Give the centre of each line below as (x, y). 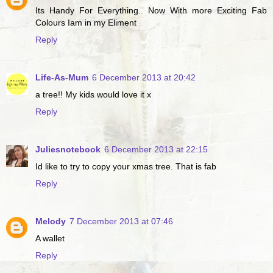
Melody (51, 222)
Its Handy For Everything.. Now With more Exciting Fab (151, 11)
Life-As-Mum (62, 78)
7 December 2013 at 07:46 (121, 222)
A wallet (50, 239)
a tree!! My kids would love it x (93, 95)
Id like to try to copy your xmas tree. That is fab (126, 167)
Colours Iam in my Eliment (86, 23)
